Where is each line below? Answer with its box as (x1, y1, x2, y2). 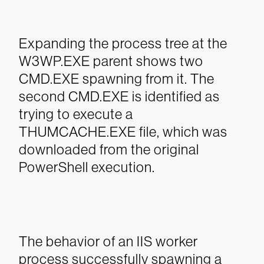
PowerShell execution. (19, 159, 155, 175)
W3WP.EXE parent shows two (19, 53, 203, 69)
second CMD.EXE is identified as (19, 88, 220, 104)
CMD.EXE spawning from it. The (19, 71, 214, 87)
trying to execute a (19, 106, 133, 122)
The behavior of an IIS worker (19, 233, 198, 249)
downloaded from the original (19, 141, 199, 157)
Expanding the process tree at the (19, 35, 227, 51)
